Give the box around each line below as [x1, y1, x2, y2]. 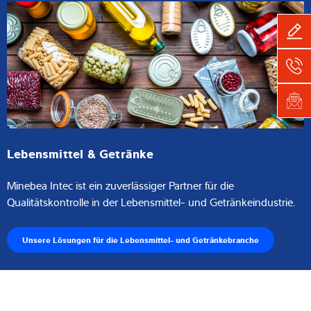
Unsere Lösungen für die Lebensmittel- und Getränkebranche [22, 233, 259, 245]
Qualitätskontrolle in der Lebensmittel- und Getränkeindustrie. [7, 194, 295, 210]
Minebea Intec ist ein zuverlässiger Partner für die [7, 177, 234, 193]
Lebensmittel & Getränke [7, 144, 154, 161]
